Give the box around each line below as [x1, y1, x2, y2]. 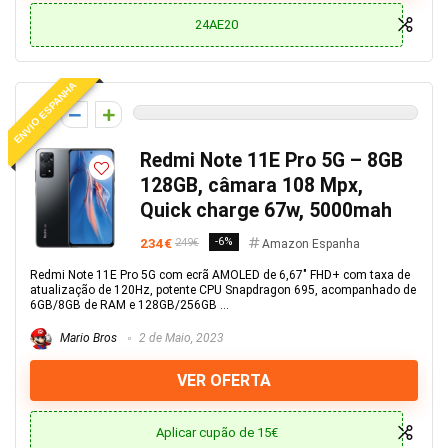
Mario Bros [57, 331, 117, 346]
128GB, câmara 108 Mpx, [140, 174, 363, 197]
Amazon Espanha [262, 237, 360, 251]
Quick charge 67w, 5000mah [140, 199, 392, 222]
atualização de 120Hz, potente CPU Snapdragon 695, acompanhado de [30, 283, 416, 297]
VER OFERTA [177, 371, 271, 390]
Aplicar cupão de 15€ [155, 425, 278, 440]
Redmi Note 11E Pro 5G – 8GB [140, 149, 403, 172]
